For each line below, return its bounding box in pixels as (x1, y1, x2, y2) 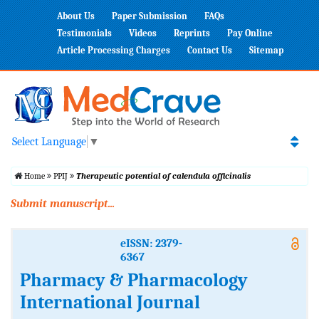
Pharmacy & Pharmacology (20, 270, 248, 292)
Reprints (174, 28, 210, 38)
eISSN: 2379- (120, 237, 182, 251)
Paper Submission (112, 11, 187, 21)
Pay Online (227, 28, 273, 38)
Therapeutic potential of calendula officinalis (76, 171, 251, 182)
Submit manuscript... (11, 197, 115, 211)
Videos (129, 28, 157, 38)
